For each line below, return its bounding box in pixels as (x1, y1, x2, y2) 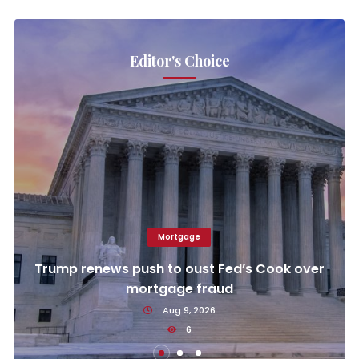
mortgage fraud (125, 280, 233, 299)
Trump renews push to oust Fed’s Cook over (34, 260, 325, 279)
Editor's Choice (129, 51, 230, 71)
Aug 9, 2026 (159, 304, 216, 317)
